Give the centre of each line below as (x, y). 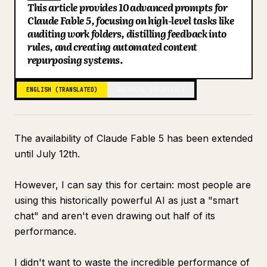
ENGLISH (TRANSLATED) (62, 90)
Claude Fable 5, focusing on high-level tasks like (131, 20)
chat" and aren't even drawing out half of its (115, 216)
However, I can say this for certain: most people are (133, 185)
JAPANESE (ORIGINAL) (151, 90)
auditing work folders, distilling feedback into (127, 33)
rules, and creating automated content (113, 46)
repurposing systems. (75, 60)
